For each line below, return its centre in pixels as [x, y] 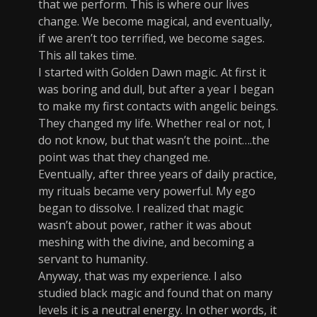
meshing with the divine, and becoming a [146, 242]
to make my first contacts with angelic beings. [158, 106]
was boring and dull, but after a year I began [156, 90]
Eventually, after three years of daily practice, [157, 174]
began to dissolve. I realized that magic [141, 208]
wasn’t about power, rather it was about [145, 225]
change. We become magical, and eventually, [155, 22]
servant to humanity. [93, 259]
